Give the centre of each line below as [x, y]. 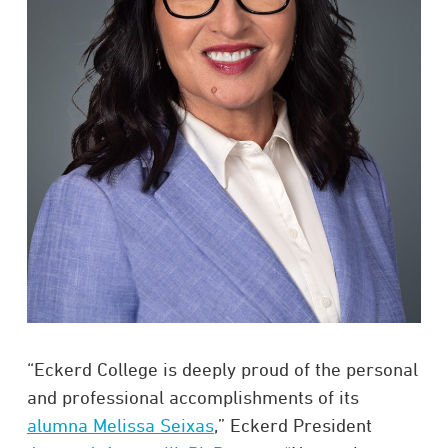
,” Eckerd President [292, 424]
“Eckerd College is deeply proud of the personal [222, 368]
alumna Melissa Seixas [120, 424]
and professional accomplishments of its [192, 396]
